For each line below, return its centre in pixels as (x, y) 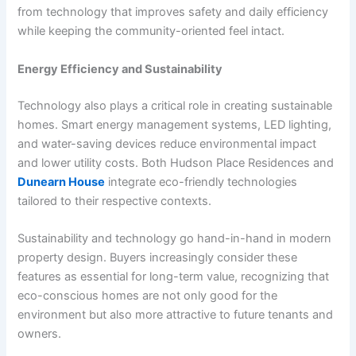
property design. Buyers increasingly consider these (158, 258)
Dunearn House (62, 182)
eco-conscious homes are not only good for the (148, 296)
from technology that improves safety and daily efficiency (173, 12)
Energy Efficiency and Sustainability (120, 69)
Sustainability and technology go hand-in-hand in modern (175, 239)
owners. (40, 334)
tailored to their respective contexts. (115, 201)
